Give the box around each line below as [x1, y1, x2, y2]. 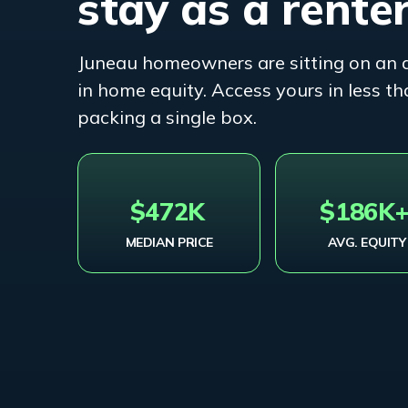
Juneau [77, 50, 138, 74]
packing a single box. [77, 105, 258, 128]
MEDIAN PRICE [125, 234, 213, 251]
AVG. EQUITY [327, 234, 406, 251]
